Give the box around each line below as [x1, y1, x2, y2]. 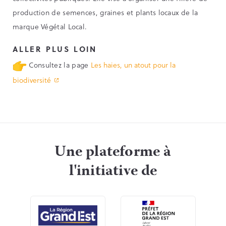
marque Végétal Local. [13, 21, 87, 32]
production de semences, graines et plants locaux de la [13, 7, 198, 18]
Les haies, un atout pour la [90, 60, 176, 71]
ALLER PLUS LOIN [13, 43, 97, 55]
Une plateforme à [54, 140, 172, 165]
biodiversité [13, 74, 51, 85]
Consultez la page [27, 60, 91, 71]
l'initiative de [69, 159, 157, 184]
